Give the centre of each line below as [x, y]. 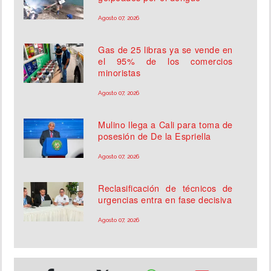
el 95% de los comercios [165, 61]
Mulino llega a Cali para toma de [165, 124]
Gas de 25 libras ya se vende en [165, 49]
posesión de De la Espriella [155, 136]
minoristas [119, 72]
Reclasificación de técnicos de [165, 188]
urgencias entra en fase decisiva [165, 199]
